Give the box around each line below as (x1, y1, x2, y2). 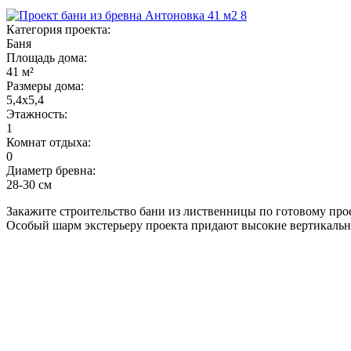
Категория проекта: (6, 22, 110, 36)
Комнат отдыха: (6, 135, 91, 149)
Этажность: (6, 107, 67, 121)
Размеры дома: (6, 78, 84, 92)
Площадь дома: (6, 50, 87, 64)
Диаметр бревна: (6, 163, 96, 177)
